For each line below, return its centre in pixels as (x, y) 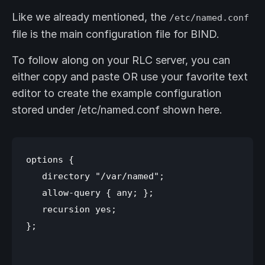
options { (50, 160)
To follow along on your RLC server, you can (121, 60)
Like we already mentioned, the (91, 17)
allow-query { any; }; (90, 193)
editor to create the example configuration (117, 93)
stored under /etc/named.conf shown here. (117, 110)
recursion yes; (71, 209)
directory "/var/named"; (95, 176)
